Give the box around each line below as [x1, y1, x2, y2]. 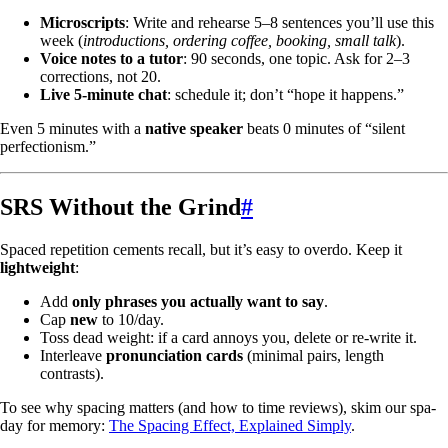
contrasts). [40, 364, 104, 382]
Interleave [40, 346, 106, 364]
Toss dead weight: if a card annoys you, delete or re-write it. [40, 328, 417, 346]
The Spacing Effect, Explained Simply [109, 416, 351, 434]
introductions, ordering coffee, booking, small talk [83, 31, 396, 49]
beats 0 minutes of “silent [243, 119, 405, 137]
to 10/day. [98, 310, 164, 328]
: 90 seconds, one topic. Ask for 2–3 [183, 49, 410, 67]
